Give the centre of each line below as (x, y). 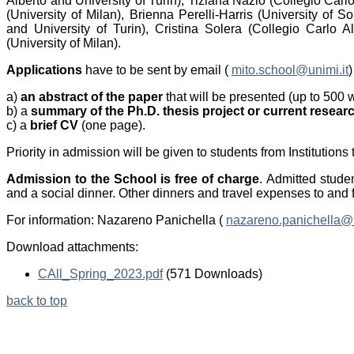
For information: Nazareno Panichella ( (116, 220)
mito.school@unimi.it (290, 70)
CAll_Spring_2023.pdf (100, 273)
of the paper (127, 96)
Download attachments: (72, 247)
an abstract (54, 96)
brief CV (54, 125)
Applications (44, 70)
